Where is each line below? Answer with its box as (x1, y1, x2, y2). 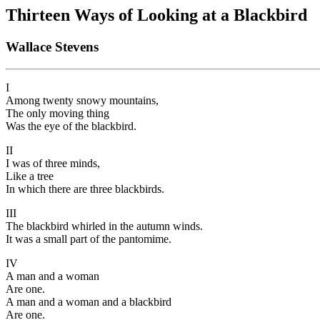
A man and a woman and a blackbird (6, 295, 171, 308)
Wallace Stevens (6, 39, 99, 54)
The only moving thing (6, 106, 109, 119)
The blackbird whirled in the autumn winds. (6, 219, 203, 232)
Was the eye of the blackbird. (6, 119, 136, 132)
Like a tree (6, 169, 54, 182)
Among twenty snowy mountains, (6, 94, 159, 106)
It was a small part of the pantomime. (6, 232, 171, 245)
